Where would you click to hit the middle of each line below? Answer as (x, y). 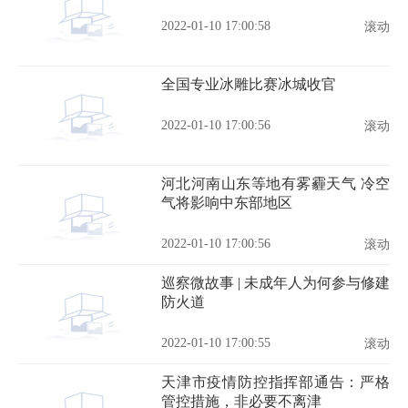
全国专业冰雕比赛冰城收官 (249, 84)
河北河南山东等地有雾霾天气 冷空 (275, 184)
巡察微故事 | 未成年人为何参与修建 (275, 283)
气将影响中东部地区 (227, 203)
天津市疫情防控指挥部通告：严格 (275, 382)
